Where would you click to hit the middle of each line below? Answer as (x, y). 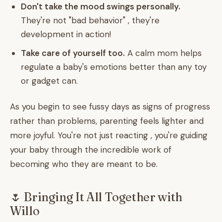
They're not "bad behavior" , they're (90, 20)
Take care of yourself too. (73, 53)
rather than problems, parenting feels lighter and (107, 121)
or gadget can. (49, 81)
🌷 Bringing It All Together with (96, 197)
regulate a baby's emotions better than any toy (114, 67)
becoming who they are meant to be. (84, 164)
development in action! (66, 34)
